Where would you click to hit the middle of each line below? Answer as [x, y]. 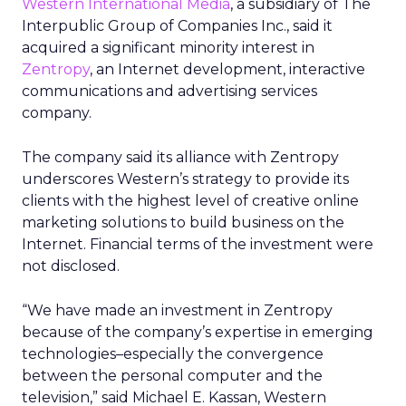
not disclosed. [71, 266]
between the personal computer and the [172, 376]
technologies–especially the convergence [173, 354]
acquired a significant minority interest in [168, 48]
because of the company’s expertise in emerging [198, 332]
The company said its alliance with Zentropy [180, 157]
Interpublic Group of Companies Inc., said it [177, 26]
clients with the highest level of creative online [190, 201]
